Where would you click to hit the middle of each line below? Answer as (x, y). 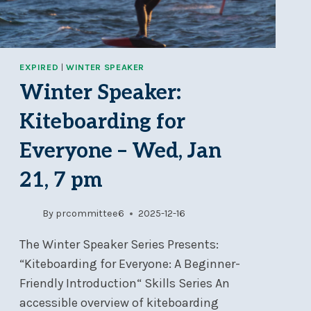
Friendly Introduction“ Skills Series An (124, 284)
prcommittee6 (90, 214)
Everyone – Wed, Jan (120, 151)
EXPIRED (39, 67)
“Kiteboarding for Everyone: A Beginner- (129, 264)
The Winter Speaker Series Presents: (119, 245)
